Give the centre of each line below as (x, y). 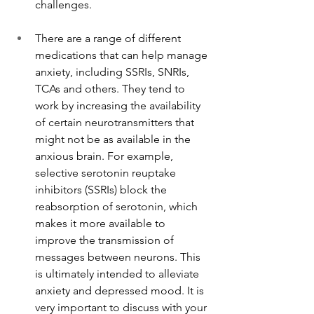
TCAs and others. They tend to (111, 89)
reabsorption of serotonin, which (118, 206)
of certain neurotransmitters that (116, 122)
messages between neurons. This (119, 257)
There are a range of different (109, 38)
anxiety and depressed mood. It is (121, 291)
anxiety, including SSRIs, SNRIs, (114, 72)
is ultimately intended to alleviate (118, 274)
